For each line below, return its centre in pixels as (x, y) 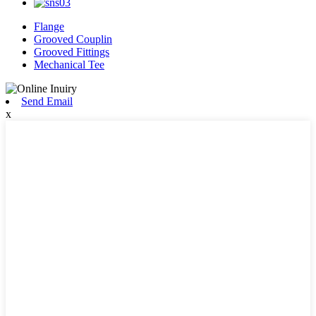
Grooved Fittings (72, 51)
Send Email (47, 101)
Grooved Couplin (73, 39)
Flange (49, 26)
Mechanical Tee (69, 64)
